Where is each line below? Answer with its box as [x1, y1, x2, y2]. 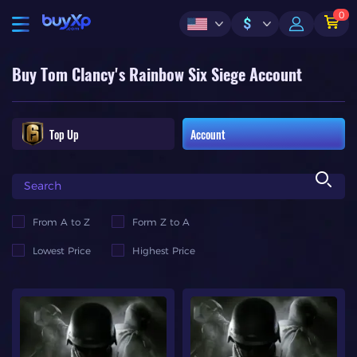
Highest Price [132, 244, 195, 257]
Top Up [49, 125, 79, 143]
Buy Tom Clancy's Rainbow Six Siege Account [12, 64, 302, 85]
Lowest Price [33, 244, 91, 257]
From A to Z [33, 215, 90, 228]
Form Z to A [132, 215, 190, 228]
